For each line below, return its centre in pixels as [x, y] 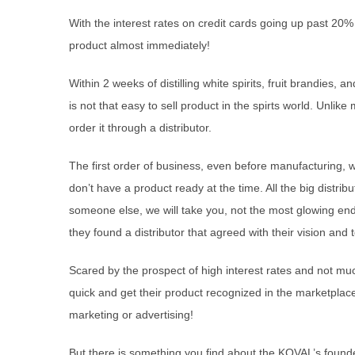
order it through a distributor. [140, 127]
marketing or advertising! [131, 314]
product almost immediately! [139, 45]
